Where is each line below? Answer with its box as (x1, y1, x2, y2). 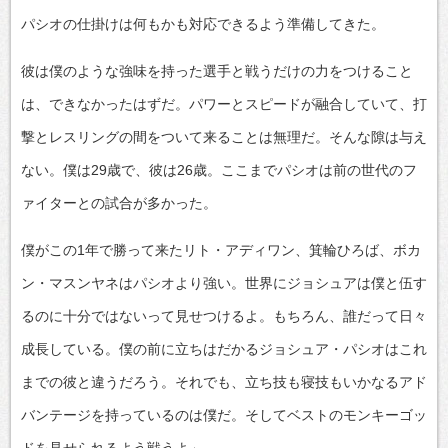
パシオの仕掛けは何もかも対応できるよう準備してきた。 (21, 15, 385, 32)
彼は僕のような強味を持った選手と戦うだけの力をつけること (21, 62, 413, 79)
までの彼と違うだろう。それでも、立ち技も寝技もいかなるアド (21, 373, 427, 390)
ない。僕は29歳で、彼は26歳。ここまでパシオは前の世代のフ (21, 161, 417, 178)
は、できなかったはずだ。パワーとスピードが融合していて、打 (21, 95, 427, 112)
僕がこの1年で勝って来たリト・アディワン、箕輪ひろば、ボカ (21, 241, 421, 258)
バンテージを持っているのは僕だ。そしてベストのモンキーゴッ (21, 406, 427, 423)
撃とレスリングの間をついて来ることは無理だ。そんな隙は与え (21, 128, 427, 145)
